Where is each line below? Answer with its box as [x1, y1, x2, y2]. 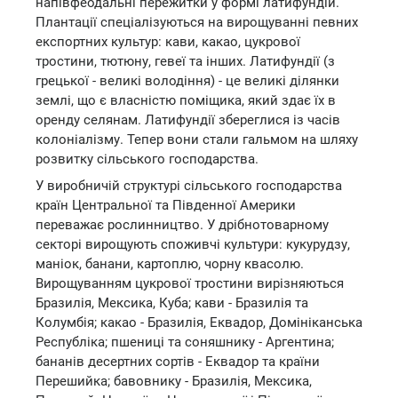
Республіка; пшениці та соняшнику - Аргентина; [36, 333, 334, 350]
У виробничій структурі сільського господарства [36, 177, 342, 194]
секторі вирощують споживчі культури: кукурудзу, [36, 235, 350, 252]
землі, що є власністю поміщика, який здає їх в [36, 92, 336, 108]
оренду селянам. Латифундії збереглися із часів [36, 112, 340, 128]
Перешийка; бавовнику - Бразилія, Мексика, [36, 372, 312, 389]
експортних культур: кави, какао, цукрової [36, 34, 300, 50]
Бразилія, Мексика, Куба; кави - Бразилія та [36, 294, 308, 311]
